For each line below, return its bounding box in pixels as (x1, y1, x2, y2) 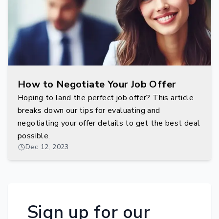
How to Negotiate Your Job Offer (18, 78, 176, 91)
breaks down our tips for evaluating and (18, 105, 160, 116)
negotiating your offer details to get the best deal (18, 118, 200, 129)
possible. (18, 131, 50, 141)
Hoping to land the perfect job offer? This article (18, 92, 194, 103)
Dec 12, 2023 (25, 142, 69, 152)
